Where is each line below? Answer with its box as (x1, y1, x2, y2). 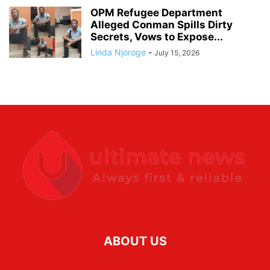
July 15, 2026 (154, 48, 199, 58)
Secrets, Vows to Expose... (90, 31, 223, 43)
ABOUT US (103, 233, 167, 248)
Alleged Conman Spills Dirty (90, 19, 233, 31)
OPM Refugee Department (90, 7, 222, 19)
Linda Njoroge (90, 47, 146, 58)
